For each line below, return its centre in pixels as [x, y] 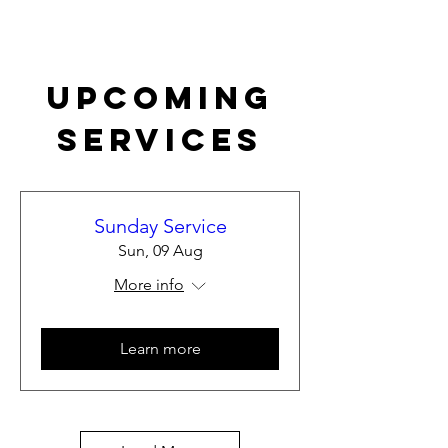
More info [149, 284]
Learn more [160, 348]
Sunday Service [160, 226]
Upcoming [160, 98]
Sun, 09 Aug [160, 250]
